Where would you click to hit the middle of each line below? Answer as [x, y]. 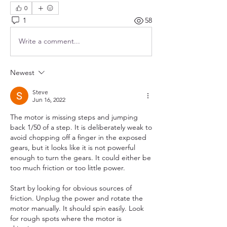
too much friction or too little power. [68, 167]
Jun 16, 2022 [49, 99]
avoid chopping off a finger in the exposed [78, 137]
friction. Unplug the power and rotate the [77, 198]
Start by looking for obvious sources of [71, 188]
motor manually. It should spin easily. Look [77, 208]
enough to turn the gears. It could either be [81, 157]
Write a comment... [49, 41]
